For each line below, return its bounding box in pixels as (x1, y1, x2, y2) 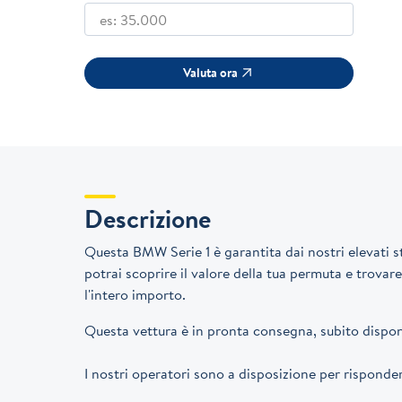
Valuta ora (219, 63, 238, 82)
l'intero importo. (84, 284, 187, 304)
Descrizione (84, 200, 212, 236)
